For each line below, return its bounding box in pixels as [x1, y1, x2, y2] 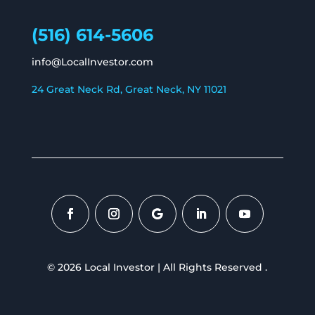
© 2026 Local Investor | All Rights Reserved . [47, 261, 268, 274]
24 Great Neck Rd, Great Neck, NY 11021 [31, 83, 226, 96]
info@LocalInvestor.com [31, 56, 153, 69]
